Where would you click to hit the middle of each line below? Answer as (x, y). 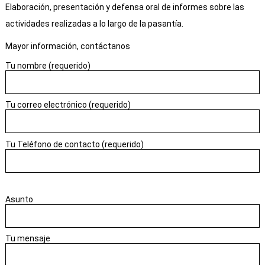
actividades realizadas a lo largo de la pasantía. (94, 23)
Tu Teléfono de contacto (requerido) (74, 144)
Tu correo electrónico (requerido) (68, 105)
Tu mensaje (28, 239)
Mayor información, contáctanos (67, 46)
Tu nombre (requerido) (48, 65)
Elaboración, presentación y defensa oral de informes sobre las (125, 7)
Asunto (19, 199)
